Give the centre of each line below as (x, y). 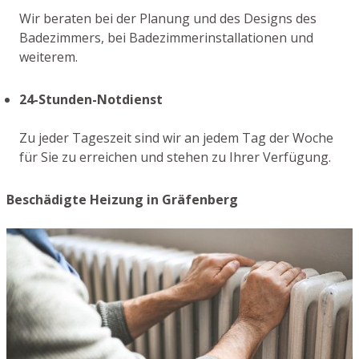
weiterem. (48, 56)
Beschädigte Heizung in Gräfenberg (122, 199)
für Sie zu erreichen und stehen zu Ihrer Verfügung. (175, 157)
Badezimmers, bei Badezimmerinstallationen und (166, 37)
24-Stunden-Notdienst (91, 99)
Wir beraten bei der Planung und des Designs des (168, 18)
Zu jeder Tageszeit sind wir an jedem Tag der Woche (176, 137)
